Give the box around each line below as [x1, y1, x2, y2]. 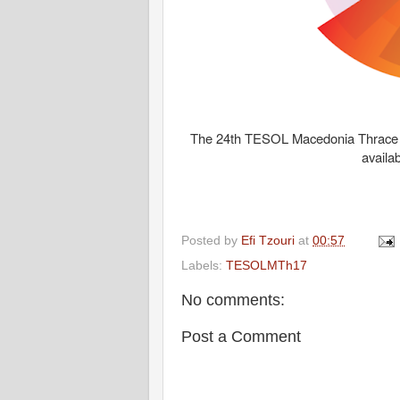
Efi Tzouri [241, 233, 295, 247]
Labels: [181, 258, 226, 272]
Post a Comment [181, 327, 301, 346]
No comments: [181, 290, 285, 309]
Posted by [181, 233, 241, 247]
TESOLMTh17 [226, 258, 307, 272]
